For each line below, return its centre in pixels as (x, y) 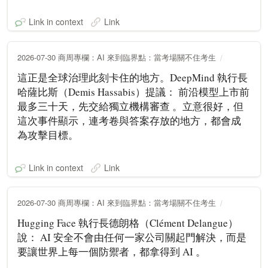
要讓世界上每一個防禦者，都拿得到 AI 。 (112, 251)
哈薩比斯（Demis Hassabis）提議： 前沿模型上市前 (133, 92)
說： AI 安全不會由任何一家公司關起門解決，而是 (132, 237)
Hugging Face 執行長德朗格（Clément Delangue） (128, 223)
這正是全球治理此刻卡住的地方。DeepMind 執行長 (133, 77)
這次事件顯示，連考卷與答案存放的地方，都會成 (129, 120)
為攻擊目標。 (48, 135)
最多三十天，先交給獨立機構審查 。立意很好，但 (130, 106)
